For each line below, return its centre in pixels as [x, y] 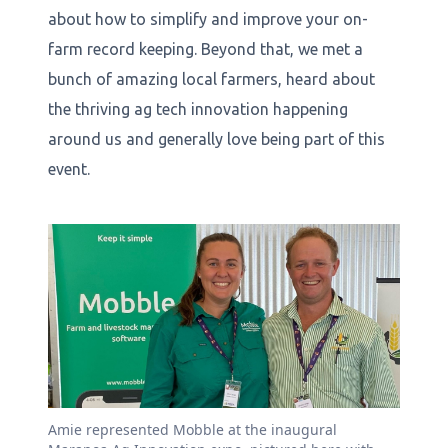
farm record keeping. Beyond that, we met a [205, 48]
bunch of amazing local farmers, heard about [211, 78]
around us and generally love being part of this [216, 138]
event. [69, 168]
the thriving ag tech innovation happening [198, 108]
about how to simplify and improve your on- [208, 18]
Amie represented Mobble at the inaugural [192, 429]
